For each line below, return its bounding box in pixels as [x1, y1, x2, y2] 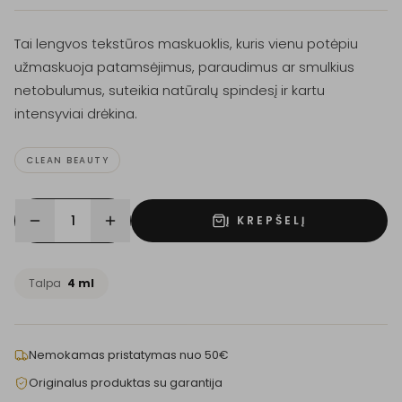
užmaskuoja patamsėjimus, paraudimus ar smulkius [14, 57, 354, 76]
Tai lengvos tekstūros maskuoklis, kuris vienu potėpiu [14, 34, 358, 53]
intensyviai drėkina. [14, 104, 137, 123]
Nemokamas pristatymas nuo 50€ [29, 346, 229, 363]
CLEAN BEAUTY [26, 153, 109, 167]
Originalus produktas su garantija [29, 374, 223, 391]
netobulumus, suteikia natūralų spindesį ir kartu [14, 81, 325, 100]
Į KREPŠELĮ [226, 213, 307, 228]
